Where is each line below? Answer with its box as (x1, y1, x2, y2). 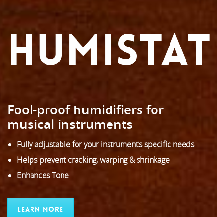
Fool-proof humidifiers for (7, 100, 164, 118)
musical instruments (7, 115, 133, 133)
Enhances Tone (17, 170, 69, 181)
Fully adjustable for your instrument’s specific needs (17, 139, 194, 150)
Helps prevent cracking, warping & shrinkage (17, 154, 170, 165)
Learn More (17, 204, 63, 214)
